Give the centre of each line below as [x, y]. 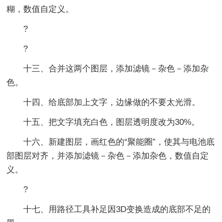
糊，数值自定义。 [40, 9]
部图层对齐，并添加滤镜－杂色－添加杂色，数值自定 [108, 156]
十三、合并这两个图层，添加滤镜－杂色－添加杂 [108, 68]
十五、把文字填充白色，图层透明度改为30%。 [103, 122]
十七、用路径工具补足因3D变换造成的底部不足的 [109, 209]
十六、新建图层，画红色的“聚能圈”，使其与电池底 [111, 142]
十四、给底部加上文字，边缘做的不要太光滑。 [104, 102]
